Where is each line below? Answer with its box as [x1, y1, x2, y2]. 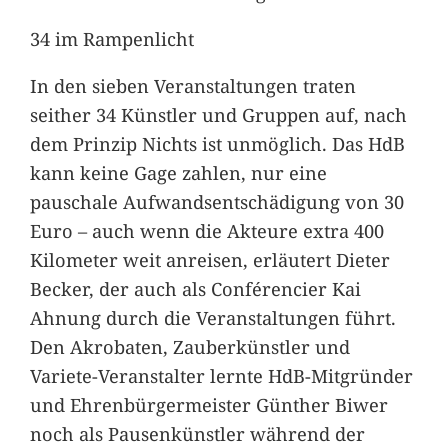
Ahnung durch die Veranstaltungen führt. [29, 305, 396, 331]
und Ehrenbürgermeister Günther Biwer [29, 392, 388, 418]
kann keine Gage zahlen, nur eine [29, 160, 327, 186]
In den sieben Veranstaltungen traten [29, 73, 356, 99]
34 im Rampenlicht [29, 26, 194, 52]
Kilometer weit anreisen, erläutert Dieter [29, 247, 390, 273]
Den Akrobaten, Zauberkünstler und [29, 334, 350, 360]
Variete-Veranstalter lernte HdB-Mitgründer [29, 363, 413, 389]
